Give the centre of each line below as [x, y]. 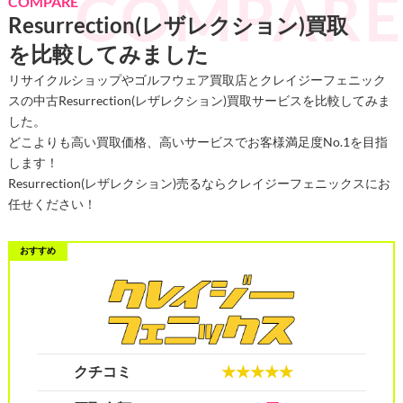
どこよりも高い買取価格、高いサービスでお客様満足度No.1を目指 [197, 142]
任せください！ [52, 204]
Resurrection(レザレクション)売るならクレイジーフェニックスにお [199, 184]
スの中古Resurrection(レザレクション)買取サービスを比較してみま [199, 101]
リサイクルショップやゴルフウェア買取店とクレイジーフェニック [197, 80]
